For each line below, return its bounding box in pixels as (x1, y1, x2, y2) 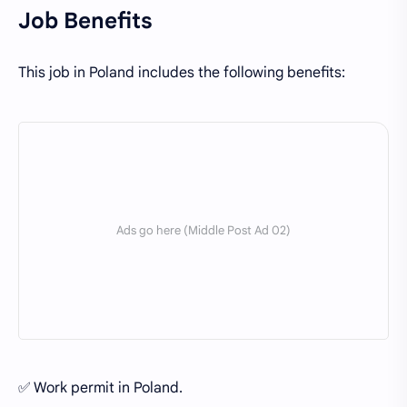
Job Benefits (18, 7, 153, 35)
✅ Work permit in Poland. (18, 378, 186, 397)
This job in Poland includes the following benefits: (18, 63, 349, 82)
